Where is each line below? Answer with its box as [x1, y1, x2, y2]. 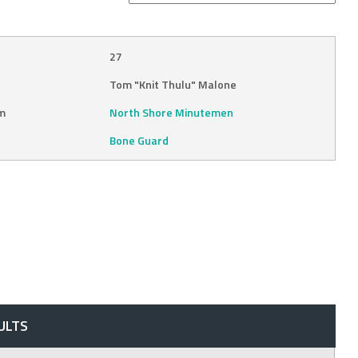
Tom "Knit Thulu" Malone [109, 75, 237, 93]
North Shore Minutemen [109, 103, 233, 121]
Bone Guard [109, 131, 169, 149]
